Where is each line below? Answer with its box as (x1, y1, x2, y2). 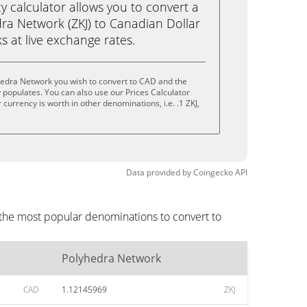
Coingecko (193, 167, 233, 178)
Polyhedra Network (62, 251, 161, 266)
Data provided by (126, 167, 191, 178)
